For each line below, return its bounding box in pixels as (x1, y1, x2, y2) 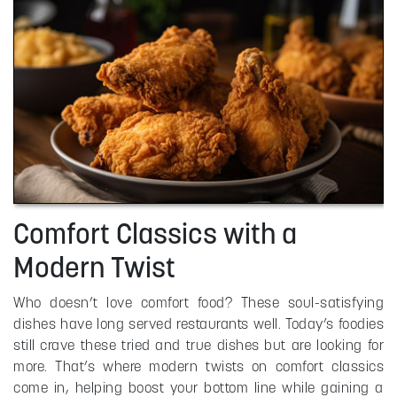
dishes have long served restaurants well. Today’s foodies (13, 314, 384, 332)
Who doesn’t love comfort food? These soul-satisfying (13, 292, 384, 311)
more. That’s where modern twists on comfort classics (13, 356, 384, 375)
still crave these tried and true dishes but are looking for (13, 335, 384, 354)
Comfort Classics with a (13, 214, 297, 252)
